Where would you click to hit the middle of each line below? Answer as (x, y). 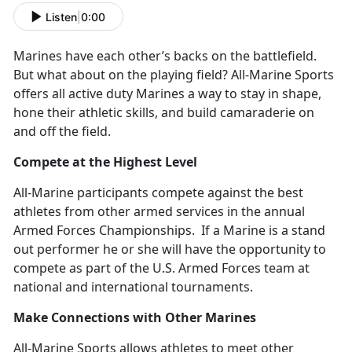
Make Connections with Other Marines (135, 318)
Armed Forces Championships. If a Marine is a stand (169, 231)
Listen (61, 16)
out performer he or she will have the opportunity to (170, 249)
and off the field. (62, 132)
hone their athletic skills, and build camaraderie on (164, 113)
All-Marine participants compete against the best (158, 193)
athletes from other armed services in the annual (159, 212)
